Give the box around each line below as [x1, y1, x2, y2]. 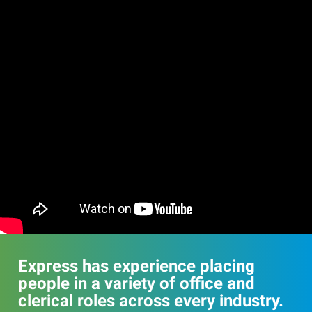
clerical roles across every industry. [18, 291, 283, 311]
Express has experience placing [18, 256, 255, 276]
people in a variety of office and [18, 274, 255, 293]
